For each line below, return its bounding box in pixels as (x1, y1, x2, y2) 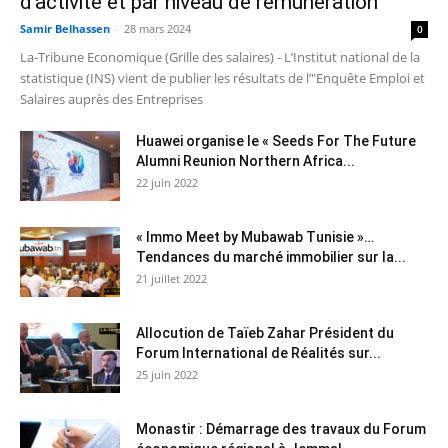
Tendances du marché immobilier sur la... (136, 248, 406, 265)
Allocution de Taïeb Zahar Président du (136, 324, 394, 341)
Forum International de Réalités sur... (136, 344, 381, 361)
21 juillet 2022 (136, 270, 207, 286)
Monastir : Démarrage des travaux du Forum (136, 420, 426, 437)
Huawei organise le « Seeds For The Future (136, 132, 416, 149)
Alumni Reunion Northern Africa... (136, 152, 355, 169)
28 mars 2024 (124, 20, 191, 36)
